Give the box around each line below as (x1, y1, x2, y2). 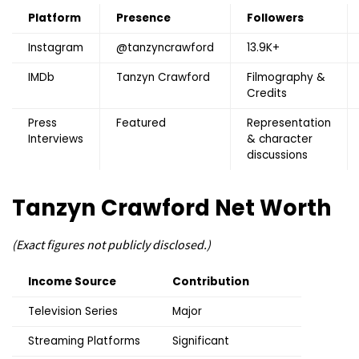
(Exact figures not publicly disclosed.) (12, 236, 211, 253)
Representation (247, 115, 331, 131)
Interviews (28, 131, 83, 147)
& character (247, 131, 313, 147)
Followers (247, 10, 304, 26)
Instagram (28, 40, 83, 56)
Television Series (28, 304, 118, 320)
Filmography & (247, 70, 325, 86)
